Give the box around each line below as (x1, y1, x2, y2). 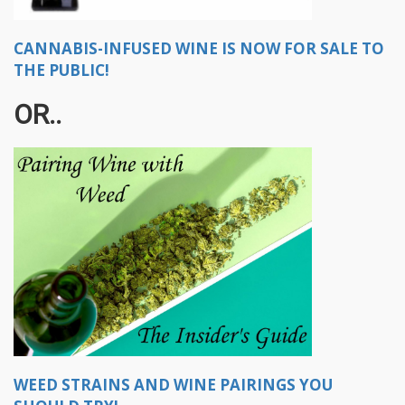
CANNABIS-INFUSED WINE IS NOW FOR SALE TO (14, 38, 384, 60)
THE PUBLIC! (14, 60, 109, 81)
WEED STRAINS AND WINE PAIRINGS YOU (14, 374, 333, 396)
